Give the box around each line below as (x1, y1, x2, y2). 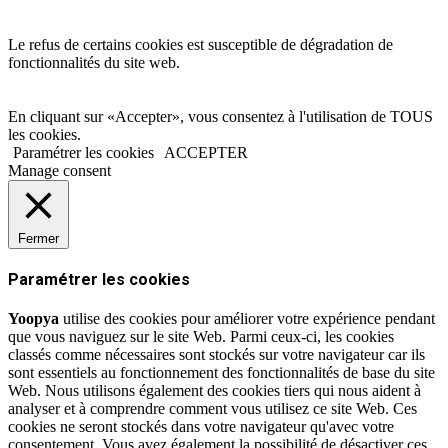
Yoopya (8, 310, 59, 328)
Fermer (18, 230, 59, 246)
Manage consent (8, 161, 111, 179)
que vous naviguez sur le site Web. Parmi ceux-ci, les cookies (8, 328, 394, 346)
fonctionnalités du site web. (8, 53, 180, 71)
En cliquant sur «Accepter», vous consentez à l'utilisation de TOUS (8, 107, 433, 125)
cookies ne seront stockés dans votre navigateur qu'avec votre (8, 418, 394, 436)
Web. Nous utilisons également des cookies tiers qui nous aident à (8, 382, 421, 400)
